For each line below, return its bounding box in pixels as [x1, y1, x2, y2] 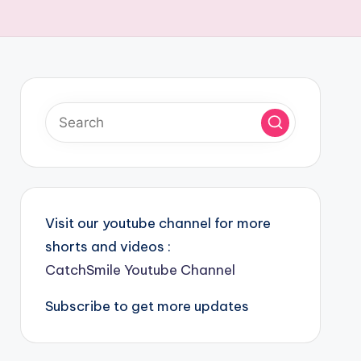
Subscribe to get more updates [44, 297, 249, 315]
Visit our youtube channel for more [44, 214, 271, 232]
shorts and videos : [44, 238, 171, 255]
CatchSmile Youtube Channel [44, 261, 235, 279]
